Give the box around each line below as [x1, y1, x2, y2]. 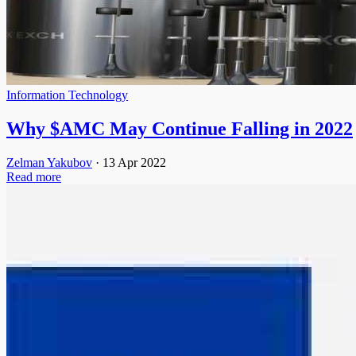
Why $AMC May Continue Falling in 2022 [6, 118, 353, 139]
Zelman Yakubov [6, 155, 92, 169]
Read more [6, 169, 61, 184]
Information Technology [6, 87, 128, 102]
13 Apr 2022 [103, 155, 166, 169]
